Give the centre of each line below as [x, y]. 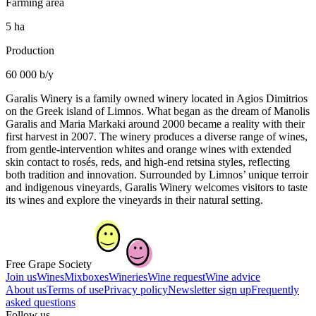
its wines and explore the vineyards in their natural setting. [134, 200]
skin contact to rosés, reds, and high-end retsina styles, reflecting [148, 162]
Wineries [128, 277]
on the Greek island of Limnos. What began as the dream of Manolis [158, 111]
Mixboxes [86, 277]
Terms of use [75, 290]
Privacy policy [136, 290]
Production [30, 51]
